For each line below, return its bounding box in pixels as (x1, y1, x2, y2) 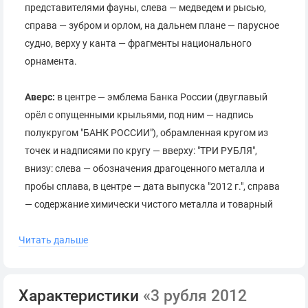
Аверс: (25, 91, 55, 103)
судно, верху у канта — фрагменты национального (25, 37, 252, 49)
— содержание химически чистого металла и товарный (25, 198, 273, 210)
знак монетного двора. (25, 216, 129, 228)
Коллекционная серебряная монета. (50, 256, 214, 268)
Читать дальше (19, 234, 88, 246)
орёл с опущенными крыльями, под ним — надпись (25, 109, 254, 121)
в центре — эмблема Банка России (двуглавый (55, 91, 267, 103)
